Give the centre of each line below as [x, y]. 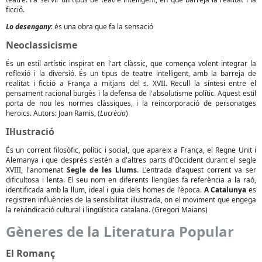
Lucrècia [113, 113]
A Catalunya [225, 190]
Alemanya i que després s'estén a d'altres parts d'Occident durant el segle [131, 160]
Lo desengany [28, 27]
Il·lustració [30, 132]
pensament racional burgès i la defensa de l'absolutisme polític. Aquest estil [131, 93]
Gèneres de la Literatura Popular [120, 231]
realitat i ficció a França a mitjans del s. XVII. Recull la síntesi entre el [131, 83]
